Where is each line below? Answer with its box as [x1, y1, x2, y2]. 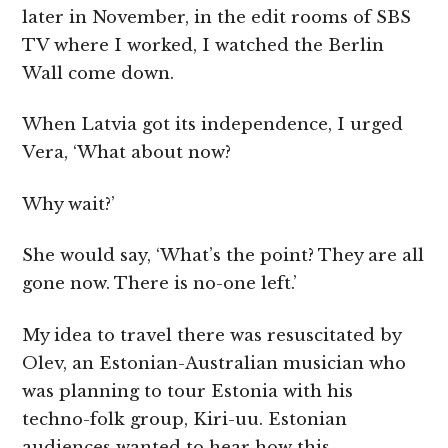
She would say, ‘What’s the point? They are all [22, 245, 425, 267]
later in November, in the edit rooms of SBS [22, 6, 412, 28]
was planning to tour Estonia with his [22, 380, 354, 402]
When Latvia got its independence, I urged [22, 114, 404, 136]
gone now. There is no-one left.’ [22, 273, 298, 295]
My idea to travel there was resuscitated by [22, 324, 402, 346]
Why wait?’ [22, 193, 116, 215]
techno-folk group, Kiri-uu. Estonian [22, 408, 348, 430]
